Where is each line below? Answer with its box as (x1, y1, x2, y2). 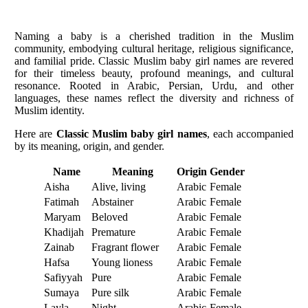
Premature (91, 225, 135, 238)
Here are (14, 127, 56, 140)
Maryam (44, 210, 80, 223)
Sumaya (44, 286, 79, 298)
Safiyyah (44, 271, 82, 283)
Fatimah (44, 195, 79, 208)
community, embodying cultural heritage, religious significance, (14, 42, 294, 54)
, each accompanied (206, 127, 294, 140)
